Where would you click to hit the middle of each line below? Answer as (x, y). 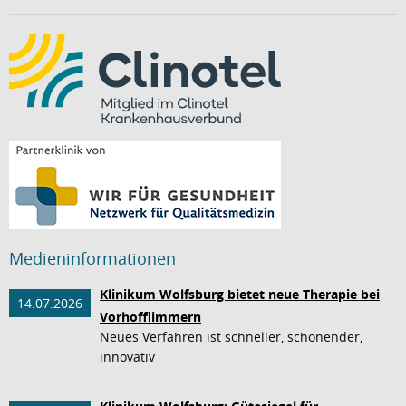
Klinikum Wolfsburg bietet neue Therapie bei (240, 294)
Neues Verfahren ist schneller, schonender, (231, 336)
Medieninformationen (92, 259)
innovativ (127, 356)
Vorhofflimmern (150, 316)
